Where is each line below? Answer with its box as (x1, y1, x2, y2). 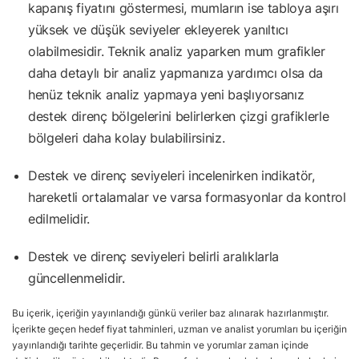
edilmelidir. (28, 210, 91, 227)
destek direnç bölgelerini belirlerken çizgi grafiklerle (28, 107, 329, 124)
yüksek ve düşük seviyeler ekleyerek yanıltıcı (28, 21, 288, 38)
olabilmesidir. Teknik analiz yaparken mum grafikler (28, 42, 325, 59)
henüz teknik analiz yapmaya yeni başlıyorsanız (28, 86, 305, 103)
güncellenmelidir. (28, 269, 125, 286)
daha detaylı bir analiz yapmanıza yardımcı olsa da (28, 64, 323, 81)
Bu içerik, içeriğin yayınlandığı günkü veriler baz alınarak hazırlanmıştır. (12, 306, 329, 319)
